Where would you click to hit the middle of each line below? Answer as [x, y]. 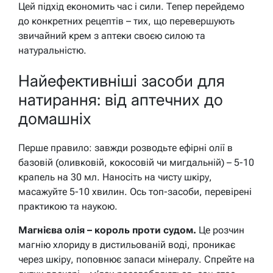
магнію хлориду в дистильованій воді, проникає [127, 245]
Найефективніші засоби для [122, 80]
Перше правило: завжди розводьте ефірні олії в [126, 148]
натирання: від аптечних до [121, 99]
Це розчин [220, 230]
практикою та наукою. [68, 207]
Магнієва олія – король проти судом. [107, 230]
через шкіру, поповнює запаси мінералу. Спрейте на [136, 260]
